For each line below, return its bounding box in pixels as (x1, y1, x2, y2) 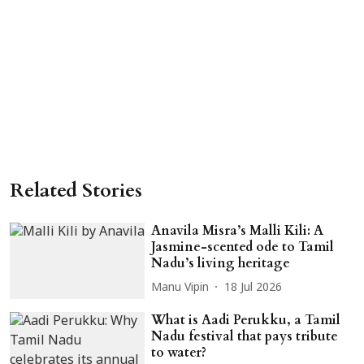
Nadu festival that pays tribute (151, 327, 339, 345)
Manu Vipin (151, 280, 210, 295)
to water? (151, 343, 207, 362)
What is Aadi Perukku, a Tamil (151, 310, 341, 329)
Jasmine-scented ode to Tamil (151, 238, 335, 257)
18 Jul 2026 (224, 280, 283, 295)
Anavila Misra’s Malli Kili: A (151, 222, 324, 240)
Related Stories (10, 177, 142, 205)
